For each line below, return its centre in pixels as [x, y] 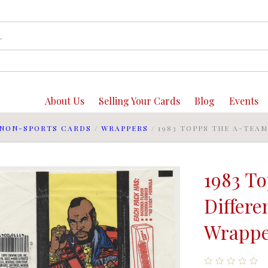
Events [243, 101]
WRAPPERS [125, 128]
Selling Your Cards [139, 101]
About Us [64, 101]
